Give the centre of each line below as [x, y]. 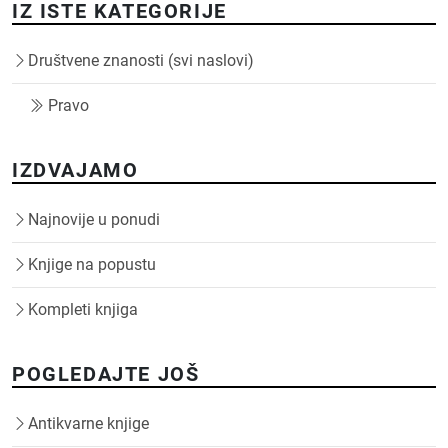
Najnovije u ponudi [94, 219]
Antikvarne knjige [88, 423]
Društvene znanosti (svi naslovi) [141, 60]
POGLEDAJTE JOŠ [106, 373]
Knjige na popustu [92, 264]
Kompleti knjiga [83, 309]
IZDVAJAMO [75, 169]
